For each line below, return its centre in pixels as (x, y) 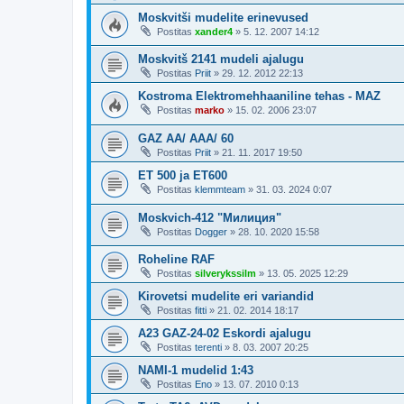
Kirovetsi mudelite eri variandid (226, 297)
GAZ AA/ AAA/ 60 (186, 139)
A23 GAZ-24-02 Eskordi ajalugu (225, 334)
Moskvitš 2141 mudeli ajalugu (221, 60)
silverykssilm (225, 274)
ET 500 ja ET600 (183, 176)
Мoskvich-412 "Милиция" (210, 217)
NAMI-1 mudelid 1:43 (196, 371)
